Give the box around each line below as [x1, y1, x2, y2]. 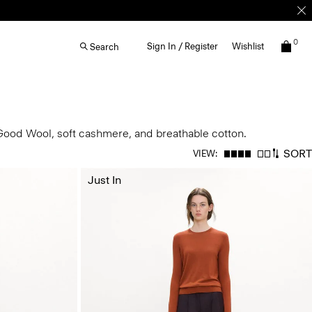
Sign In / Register [147, 41, 218, 52]
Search [90, 41, 119, 52]
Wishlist [232, 41, 264, 52]
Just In [87, 173, 121, 187]
